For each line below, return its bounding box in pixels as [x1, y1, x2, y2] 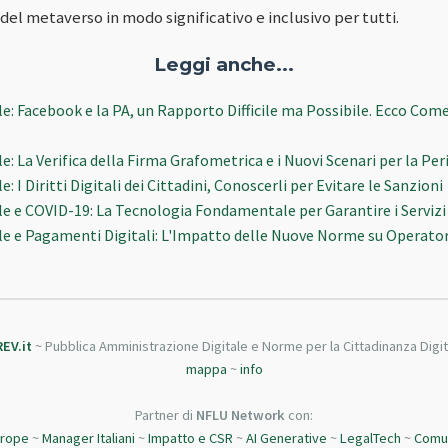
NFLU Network [196, 405, 285, 424]
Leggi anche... [154, 53, 294, 77]
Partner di [135, 405, 196, 424]
